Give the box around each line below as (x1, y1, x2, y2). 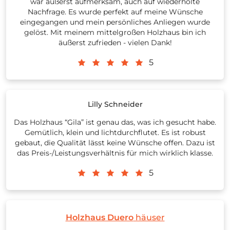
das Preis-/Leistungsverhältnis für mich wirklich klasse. (17, 148, 213, 158)
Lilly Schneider (87, 100, 143, 109)
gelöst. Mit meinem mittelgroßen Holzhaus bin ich (24, 28, 206, 37)
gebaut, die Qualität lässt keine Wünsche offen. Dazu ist (15, 138, 215, 148)
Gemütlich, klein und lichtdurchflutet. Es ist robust (24, 128, 206, 138)
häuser (133, 213, 165, 223)
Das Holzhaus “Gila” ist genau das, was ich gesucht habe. (14, 118, 216, 127)
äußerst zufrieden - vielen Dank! (58, 38, 172, 48)
